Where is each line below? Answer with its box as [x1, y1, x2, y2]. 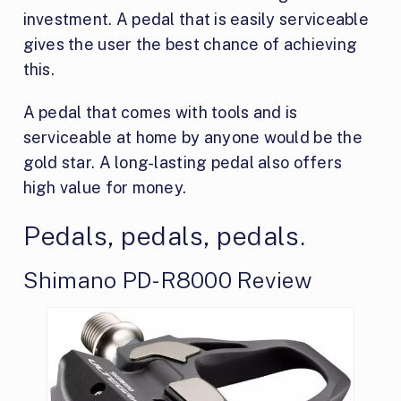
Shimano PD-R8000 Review [22, 266, 311, 294]
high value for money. [22, 177, 187, 197]
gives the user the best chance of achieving [22, 34, 358, 54]
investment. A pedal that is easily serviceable [22, 9, 369, 29]
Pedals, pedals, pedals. [22, 219, 305, 252]
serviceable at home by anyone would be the [22, 127, 363, 147]
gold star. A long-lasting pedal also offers [22, 152, 343, 172]
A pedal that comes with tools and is [22, 102, 298, 122]
